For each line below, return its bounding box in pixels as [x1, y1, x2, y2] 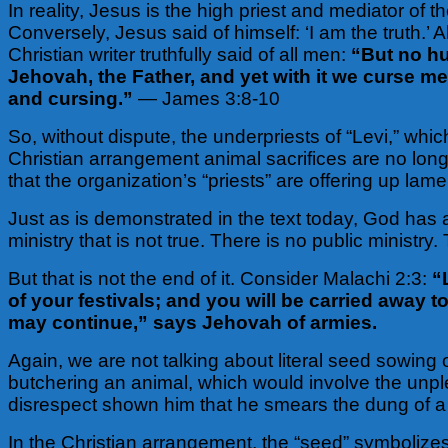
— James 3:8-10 [138, 87, 280, 109]
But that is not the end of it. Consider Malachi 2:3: [8, 267, 432, 289]
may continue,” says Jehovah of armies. [8, 311, 377, 333]
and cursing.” [8, 87, 138, 109]
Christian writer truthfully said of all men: [8, 43, 351, 65]
